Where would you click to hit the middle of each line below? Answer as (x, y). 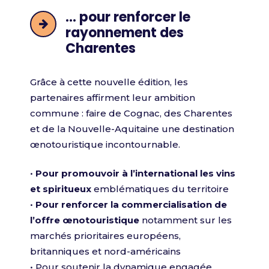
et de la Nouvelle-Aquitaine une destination (132, 128)
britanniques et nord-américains (105, 251)
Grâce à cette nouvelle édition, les (109, 82)
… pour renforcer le (128, 17)
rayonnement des (125, 32)
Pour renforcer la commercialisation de (130, 204)
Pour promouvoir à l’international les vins (134, 173)
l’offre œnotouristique (85, 220)
